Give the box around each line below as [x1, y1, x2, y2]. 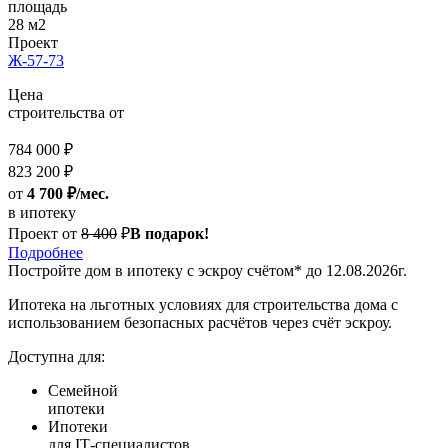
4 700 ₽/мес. [27, 185, 109, 203]
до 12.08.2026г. [302, 262, 407, 280]
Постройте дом [8, 262, 115, 280]
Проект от [8, 225, 77, 243]
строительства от [8, 104, 124, 122]
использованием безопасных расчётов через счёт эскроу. [8, 314, 392, 332]
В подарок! [130, 225, 209, 243]
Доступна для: [8, 348, 105, 366]
